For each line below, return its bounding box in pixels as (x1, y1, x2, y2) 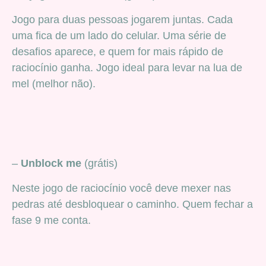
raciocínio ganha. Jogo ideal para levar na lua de (12, 61, 242, 74)
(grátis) (81, 157, 118, 170)
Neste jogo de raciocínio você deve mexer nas (12, 182, 231, 194)
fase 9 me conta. (12, 214, 91, 226)
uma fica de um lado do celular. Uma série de (12, 29, 226, 42)
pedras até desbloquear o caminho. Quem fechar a (12, 198, 253, 210)
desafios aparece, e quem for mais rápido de (12, 45, 223, 58)
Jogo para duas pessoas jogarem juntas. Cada (12, 13, 233, 26)
